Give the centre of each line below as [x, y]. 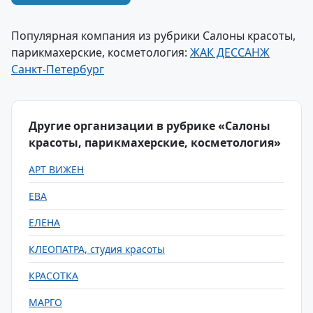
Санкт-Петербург [58, 69]
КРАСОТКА [53, 276]
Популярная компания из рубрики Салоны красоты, [153, 36]
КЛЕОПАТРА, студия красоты [97, 249]
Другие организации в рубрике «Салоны [150, 126]
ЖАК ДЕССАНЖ [230, 52]
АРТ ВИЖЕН [56, 169]
